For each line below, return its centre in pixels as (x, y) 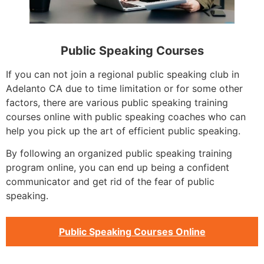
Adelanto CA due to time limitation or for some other (124, 88)
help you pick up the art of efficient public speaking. (123, 131)
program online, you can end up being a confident (118, 167)
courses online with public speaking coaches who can (126, 116)
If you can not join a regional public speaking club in (123, 74)
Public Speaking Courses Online (132, 232)
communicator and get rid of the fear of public (110, 181)
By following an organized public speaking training (119, 153)
